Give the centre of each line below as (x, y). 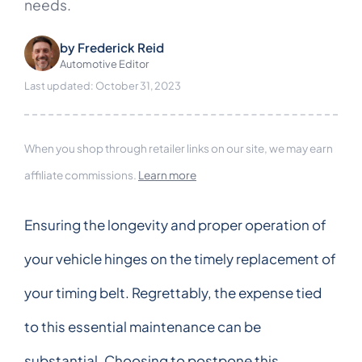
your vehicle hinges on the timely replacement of (180, 259)
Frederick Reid (121, 47)
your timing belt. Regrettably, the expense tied (173, 293)
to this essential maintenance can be (143, 326)
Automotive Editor (104, 63)
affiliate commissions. (81, 175)
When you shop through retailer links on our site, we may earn (179, 148)
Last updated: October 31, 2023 (103, 86)
